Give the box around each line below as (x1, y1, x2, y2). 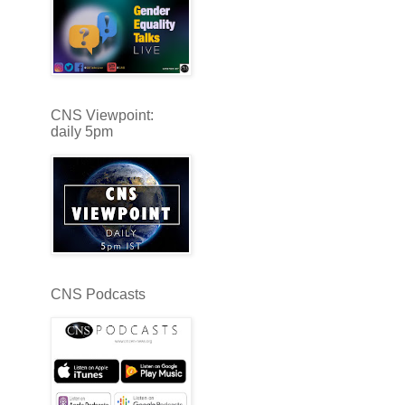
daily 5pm (51, 123, 113, 139)
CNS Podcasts (51, 286, 146, 302)
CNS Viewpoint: (51, 107, 154, 123)
